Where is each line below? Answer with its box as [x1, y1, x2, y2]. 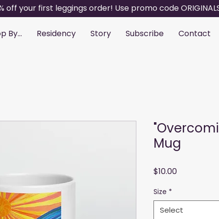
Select [160, 205, 183, 216]
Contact [178, 28, 211, 39]
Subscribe [126, 28, 164, 39]
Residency [37, 28, 76, 39]
